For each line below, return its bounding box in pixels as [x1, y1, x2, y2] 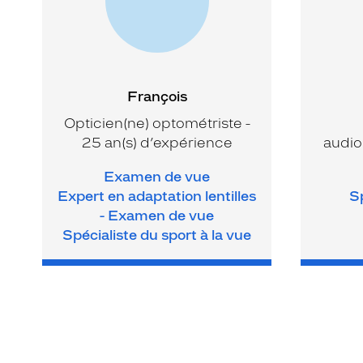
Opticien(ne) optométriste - [63, 114, 250, 131]
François [126, 88, 187, 105]
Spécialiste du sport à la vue [62, 226, 251, 243]
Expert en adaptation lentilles [58, 187, 256, 204]
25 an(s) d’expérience [81, 134, 233, 151]
